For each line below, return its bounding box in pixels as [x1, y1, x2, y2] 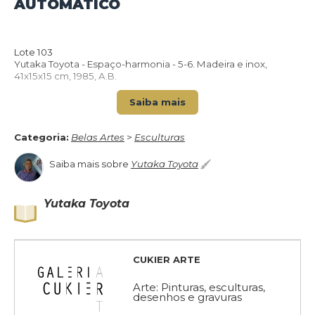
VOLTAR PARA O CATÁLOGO [105, 52, 288, 66]
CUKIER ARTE [133, 254, 200, 265]
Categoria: [14, 131, 69, 143]
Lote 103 [14, 46, 53, 58]
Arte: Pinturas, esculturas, [133, 281, 265, 294]
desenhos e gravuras [133, 290, 242, 304]
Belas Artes [71, 131, 124, 143]
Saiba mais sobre [49, 158, 131, 169]
